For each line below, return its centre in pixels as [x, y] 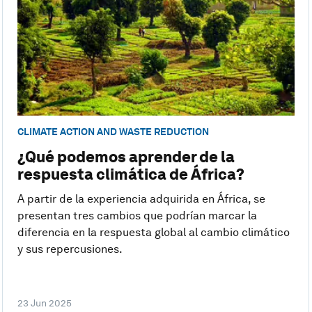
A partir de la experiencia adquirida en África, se [141, 199]
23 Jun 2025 [44, 303]
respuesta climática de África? [131, 174]
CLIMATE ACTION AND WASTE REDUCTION [113, 132]
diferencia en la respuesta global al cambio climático [153, 233]
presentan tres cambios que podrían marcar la [137, 216]
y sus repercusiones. [70, 249]
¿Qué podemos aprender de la [126, 157]
